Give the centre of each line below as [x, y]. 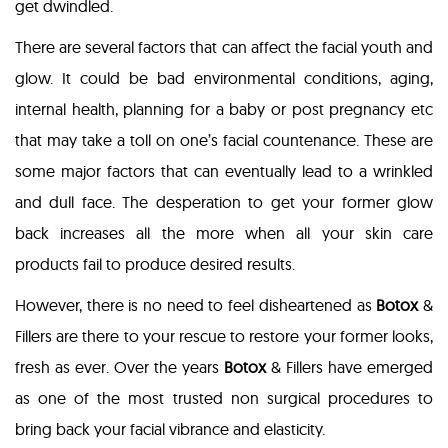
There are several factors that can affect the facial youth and [224, 47]
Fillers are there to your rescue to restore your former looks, [224, 336]
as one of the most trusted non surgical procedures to [224, 398]
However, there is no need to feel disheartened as [196, 305]
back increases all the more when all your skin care [224, 233]
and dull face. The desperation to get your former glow [224, 202]
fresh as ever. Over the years [119, 367]
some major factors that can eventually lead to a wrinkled [224, 171]
